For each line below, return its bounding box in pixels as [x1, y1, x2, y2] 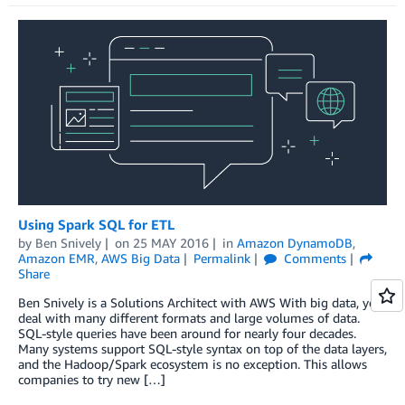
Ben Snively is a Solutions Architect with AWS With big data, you [18, 295, 383, 311]
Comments [279, 250, 346, 267]
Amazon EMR [18, 250, 95, 267]
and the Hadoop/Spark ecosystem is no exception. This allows [18, 356, 367, 372]
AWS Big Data [101, 250, 180, 267]
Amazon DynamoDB [236, 235, 353, 251]
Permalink [193, 250, 250, 267]
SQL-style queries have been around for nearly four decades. [18, 325, 356, 342]
